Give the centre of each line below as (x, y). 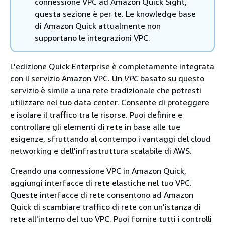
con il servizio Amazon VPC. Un (67, 78)
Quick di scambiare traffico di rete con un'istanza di (105, 207)
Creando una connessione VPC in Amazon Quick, (98, 171)
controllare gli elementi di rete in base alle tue (95, 127)
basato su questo (171, 78)
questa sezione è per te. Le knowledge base (115, 14)
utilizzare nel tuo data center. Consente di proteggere (110, 102)
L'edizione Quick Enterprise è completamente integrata (112, 66)
